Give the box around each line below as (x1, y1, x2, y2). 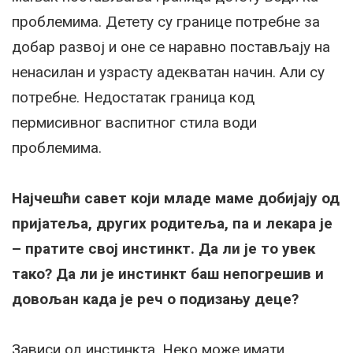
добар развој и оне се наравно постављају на (12, 38, 330, 57)
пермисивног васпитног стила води (12, 113, 257, 132)
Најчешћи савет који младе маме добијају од (12, 189, 340, 208)
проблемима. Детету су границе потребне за (12, 13, 320, 32)
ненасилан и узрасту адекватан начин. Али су (12, 63, 325, 82)
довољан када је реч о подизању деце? (12, 290, 299, 309)
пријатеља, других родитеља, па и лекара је (12, 214, 333, 233)
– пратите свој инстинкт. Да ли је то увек (12, 240, 315, 258)
